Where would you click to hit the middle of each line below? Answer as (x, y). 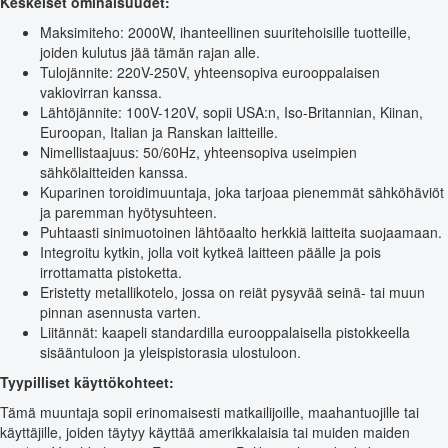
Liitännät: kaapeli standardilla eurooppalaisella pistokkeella (225, 331)
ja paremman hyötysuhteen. (128, 211)
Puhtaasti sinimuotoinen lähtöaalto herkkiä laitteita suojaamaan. (241, 231)
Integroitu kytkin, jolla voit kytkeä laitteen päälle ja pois (210, 251)
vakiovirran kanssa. (101, 91)
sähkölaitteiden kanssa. (114, 171)
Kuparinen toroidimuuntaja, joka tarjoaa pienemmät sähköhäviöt (242, 191)
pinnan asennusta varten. (120, 311)
